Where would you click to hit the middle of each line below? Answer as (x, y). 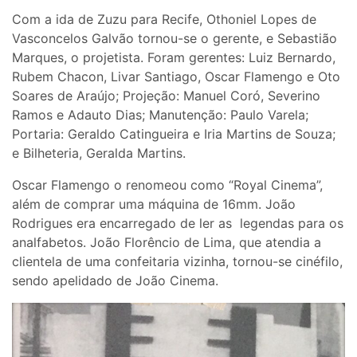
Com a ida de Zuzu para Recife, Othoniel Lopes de (164, 19)
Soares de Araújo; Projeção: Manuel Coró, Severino (166, 95)
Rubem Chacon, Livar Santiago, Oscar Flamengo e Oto (176, 76)
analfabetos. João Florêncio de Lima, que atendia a (167, 242)
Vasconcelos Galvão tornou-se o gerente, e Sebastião (175, 38)
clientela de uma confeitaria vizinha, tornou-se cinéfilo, (177, 261)
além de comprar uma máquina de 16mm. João (154, 204)
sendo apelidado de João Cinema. (117, 280)
